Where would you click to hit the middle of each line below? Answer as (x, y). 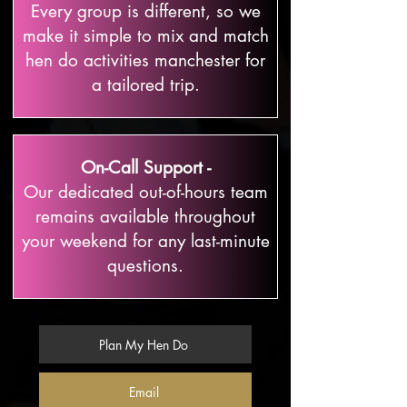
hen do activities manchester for (145, 60)
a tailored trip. (145, 85)
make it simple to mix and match (145, 36)
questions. (145, 266)
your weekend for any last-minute (145, 241)
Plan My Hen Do (144, 344)
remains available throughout (145, 217)
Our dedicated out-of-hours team (145, 192)
